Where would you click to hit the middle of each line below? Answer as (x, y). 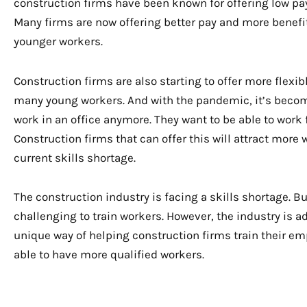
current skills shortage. (75, 157)
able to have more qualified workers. (109, 255)
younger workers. (58, 41)
